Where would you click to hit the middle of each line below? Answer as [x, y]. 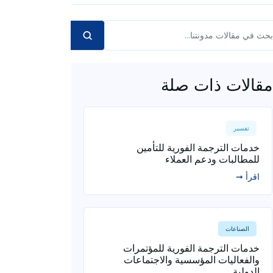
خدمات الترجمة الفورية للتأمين [198, 147]
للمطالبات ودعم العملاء [212, 159]
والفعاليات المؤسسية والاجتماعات [191, 260]
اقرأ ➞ [247, 177]
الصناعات [237, 229]
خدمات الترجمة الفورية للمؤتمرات [191, 248]
